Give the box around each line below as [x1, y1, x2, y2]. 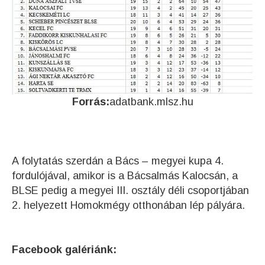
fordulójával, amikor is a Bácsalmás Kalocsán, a [12, 169, 238, 182]
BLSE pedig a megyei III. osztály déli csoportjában [12, 184, 249, 196]
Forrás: [72, 95, 109, 108]
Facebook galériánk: [12, 243, 117, 256]
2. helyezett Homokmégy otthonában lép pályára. [12, 199, 245, 211]
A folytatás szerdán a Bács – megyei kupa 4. [12, 154, 224, 167]
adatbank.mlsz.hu [109, 95, 193, 108]
